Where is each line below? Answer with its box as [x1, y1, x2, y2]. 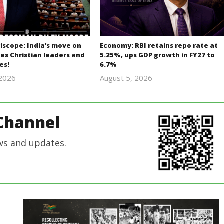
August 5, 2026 [99, 73, 152, 83]
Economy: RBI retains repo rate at [99, 41, 218, 50]
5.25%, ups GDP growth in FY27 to [99, 50, 215, 60]
